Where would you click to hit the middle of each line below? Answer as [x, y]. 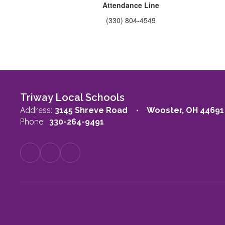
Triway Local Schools [72, 97]
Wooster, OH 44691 [185, 110]
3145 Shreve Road [91, 110]
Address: [36, 110]
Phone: [32, 122]
